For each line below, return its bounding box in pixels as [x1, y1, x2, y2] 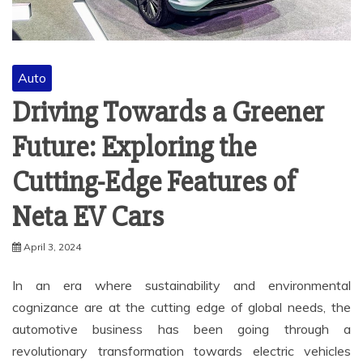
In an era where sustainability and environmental [12, 276, 351, 293]
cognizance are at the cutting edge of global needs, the [12, 298, 351, 315]
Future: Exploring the [12, 129, 256, 165]
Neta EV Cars [12, 199, 164, 235]
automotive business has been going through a [12, 320, 351, 337]
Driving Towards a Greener [12, 94, 324, 130]
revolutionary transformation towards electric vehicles [12, 342, 351, 359]
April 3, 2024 [23, 240, 81, 253]
